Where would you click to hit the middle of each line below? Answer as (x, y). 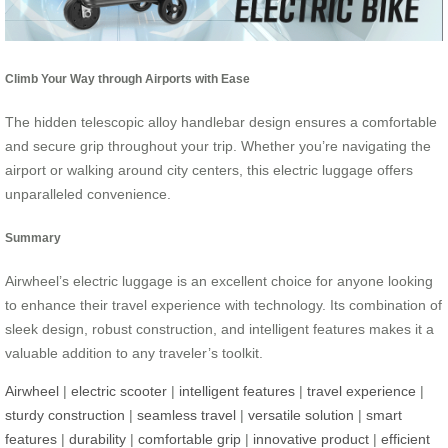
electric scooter (119, 391)
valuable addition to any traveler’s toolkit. (134, 353)
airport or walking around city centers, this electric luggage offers (209, 170)
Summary (33, 237)
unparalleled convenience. (88, 194)
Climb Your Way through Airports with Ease (127, 78)
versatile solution (301, 415)
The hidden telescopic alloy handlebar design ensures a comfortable (221, 122)
